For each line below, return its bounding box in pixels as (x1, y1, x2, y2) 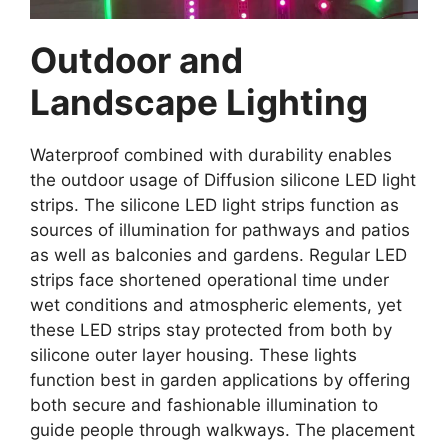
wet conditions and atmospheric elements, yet (30, 295, 402, 315)
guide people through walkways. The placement (30, 420, 415, 440)
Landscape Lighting (30, 81, 368, 123)
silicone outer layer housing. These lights (30, 345, 357, 365)
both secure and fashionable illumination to (30, 395, 378, 415)
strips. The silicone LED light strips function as (30, 195, 399, 215)
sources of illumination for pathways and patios (30, 220, 410, 240)
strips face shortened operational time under (30, 270, 389, 290)
